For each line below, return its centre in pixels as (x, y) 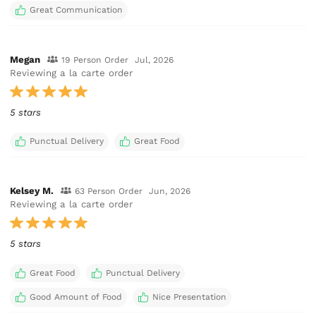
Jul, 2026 (154, 60)
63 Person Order (108, 191)
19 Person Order (95, 60)
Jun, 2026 (170, 191)
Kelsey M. (32, 190)
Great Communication (76, 10)
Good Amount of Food (75, 297)
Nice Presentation (189, 297)
